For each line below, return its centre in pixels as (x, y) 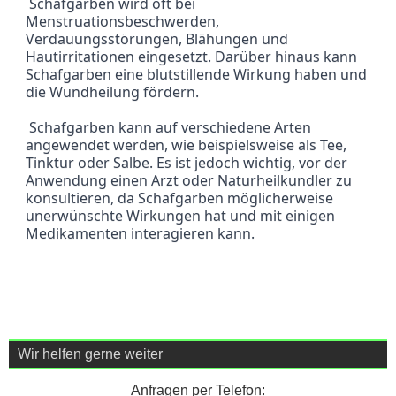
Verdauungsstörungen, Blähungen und (157, 39)
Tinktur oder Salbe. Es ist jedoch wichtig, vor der (187, 163)
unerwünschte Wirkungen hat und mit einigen (181, 216)
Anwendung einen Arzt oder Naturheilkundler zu (189, 181)
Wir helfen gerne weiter (90, 354)
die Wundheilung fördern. (113, 92)
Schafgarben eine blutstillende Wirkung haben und (197, 75)
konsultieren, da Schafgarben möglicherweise (180, 198)
